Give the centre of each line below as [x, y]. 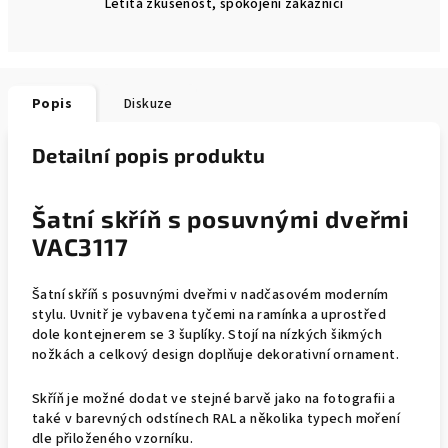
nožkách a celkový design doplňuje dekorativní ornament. [215, 355]
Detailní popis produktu [149, 155]
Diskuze [148, 104]
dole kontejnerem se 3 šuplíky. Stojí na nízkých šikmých [207, 335]
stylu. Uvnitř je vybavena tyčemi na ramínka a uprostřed [209, 315]
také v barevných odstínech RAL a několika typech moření [216, 419]
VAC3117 [83, 246]
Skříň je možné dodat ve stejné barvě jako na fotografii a [214, 399]
